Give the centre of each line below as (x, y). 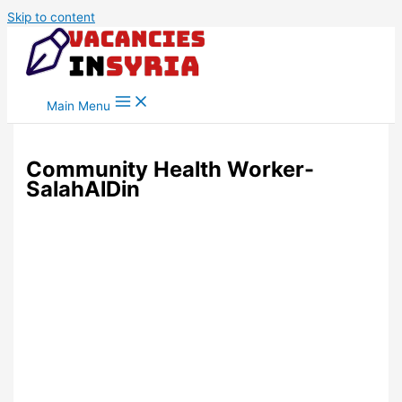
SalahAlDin (83, 189)
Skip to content (51, 17)
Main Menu (79, 106)
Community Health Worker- (170, 170)
